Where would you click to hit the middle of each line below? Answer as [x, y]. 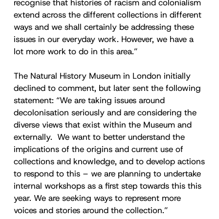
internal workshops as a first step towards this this [108, 186]
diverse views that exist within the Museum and [103, 124]
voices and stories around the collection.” [91, 210]
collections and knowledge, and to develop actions [109, 161]
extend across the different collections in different [108, 14]
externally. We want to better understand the [99, 137]
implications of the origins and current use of [99, 149]
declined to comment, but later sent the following [107, 88]
